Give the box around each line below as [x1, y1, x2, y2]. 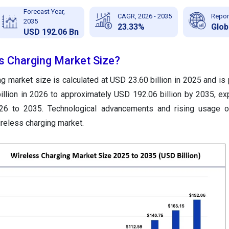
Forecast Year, [23, 8, 65, 16]
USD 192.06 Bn [23, 27, 79, 37]
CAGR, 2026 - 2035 [117, 12, 172, 20]
